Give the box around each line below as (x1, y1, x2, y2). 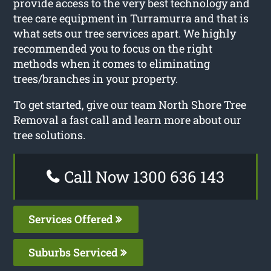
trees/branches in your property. (13, 71, 178, 86)
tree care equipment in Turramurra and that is (13, 10, 249, 25)
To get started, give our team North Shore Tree (13, 97, 247, 112)
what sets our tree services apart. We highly (13, 25, 237, 41)
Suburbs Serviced (28, 244, 121, 260)
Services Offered (28, 211, 116, 226)
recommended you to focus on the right (13, 41, 213, 56)
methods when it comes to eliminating (13, 56, 211, 71)
